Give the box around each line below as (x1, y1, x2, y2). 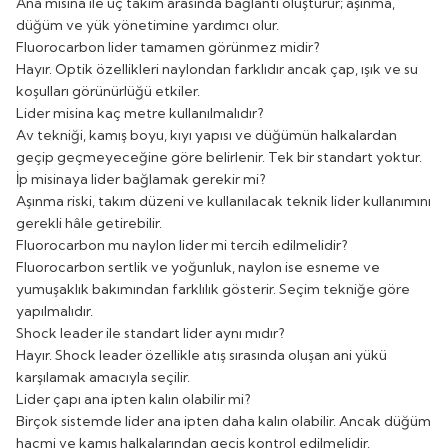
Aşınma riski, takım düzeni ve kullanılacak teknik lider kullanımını (16, 191, 431, 210)
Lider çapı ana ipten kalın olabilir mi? (16, 389, 251, 408)
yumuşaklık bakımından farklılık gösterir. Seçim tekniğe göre (16, 279, 410, 298)
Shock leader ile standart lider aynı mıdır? (16, 323, 285, 342)
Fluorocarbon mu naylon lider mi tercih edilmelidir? (16, 235, 348, 254)
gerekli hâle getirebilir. (16, 213, 162, 232)
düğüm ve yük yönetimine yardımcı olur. (16, 15, 279, 34)
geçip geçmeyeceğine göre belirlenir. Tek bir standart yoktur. (16, 147, 422, 166)
